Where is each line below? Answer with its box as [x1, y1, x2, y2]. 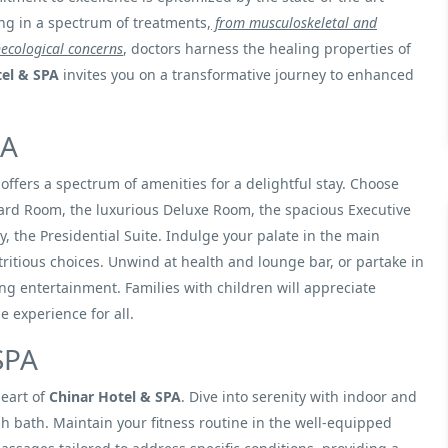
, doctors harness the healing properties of [123, 39, 411, 58]
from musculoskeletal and [211, 13, 377, 32]
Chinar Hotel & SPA [49, 387, 181, 406]
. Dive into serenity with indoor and [181, 387, 417, 406]
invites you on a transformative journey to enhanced [59, 65, 414, 84]
